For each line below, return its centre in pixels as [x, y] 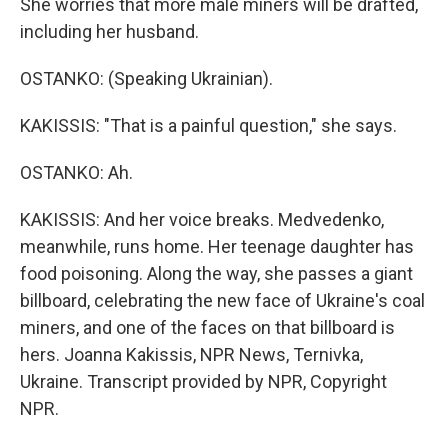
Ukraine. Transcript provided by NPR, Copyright [203, 381]
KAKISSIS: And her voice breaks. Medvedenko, [202, 219]
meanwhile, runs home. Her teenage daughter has [217, 246]
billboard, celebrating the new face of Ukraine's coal [222, 300]
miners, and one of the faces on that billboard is [207, 327]
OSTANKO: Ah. [76, 172]
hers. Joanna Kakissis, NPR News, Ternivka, [191, 354]
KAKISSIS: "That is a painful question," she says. [208, 125]
